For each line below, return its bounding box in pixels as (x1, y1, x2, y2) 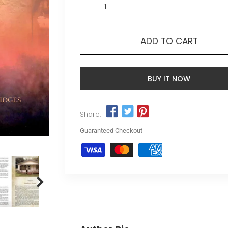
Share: (80, 109, 101, 120)
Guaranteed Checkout (80, 127, 142, 135)
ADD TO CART (140, 35, 198, 47)
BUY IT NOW (148, 74, 190, 84)
